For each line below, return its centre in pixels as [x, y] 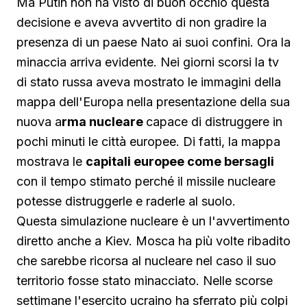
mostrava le [51, 161]
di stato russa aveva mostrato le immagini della [149, 82]
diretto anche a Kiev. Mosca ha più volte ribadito [153, 241]
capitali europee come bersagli [180, 161]
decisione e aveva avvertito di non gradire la [142, 22]
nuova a [39, 122]
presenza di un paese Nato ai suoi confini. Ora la [153, 42]
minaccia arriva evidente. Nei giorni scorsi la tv [148, 62]
